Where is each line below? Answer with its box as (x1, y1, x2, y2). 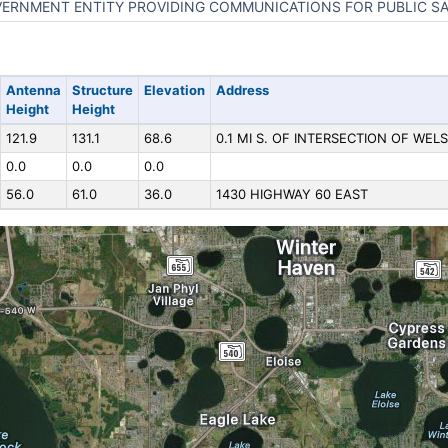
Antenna (5, 82, 61, 98)
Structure (71, 82, 133, 98)
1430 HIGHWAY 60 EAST (215, 186, 368, 202)
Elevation (143, 82, 205, 98)
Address (215, 82, 269, 98)
